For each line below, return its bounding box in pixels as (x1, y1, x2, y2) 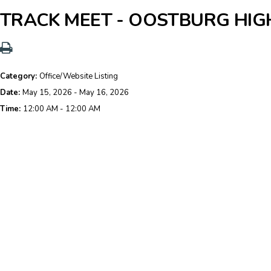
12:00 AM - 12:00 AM (23, 103, 100, 114)
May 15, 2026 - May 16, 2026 (22, 87, 129, 98)
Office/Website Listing (39, 71, 118, 82)
